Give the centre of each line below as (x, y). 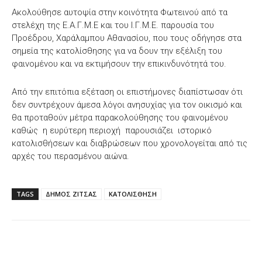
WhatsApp (181, 249)
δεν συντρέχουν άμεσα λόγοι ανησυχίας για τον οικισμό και (127, 104)
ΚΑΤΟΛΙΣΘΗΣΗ (133, 194)
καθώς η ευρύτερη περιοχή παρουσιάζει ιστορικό (112, 130)
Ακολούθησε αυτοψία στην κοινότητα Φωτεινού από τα (120, 12)
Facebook (54, 249)
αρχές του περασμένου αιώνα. (70, 156)
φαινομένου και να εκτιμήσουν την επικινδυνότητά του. (119, 63)
